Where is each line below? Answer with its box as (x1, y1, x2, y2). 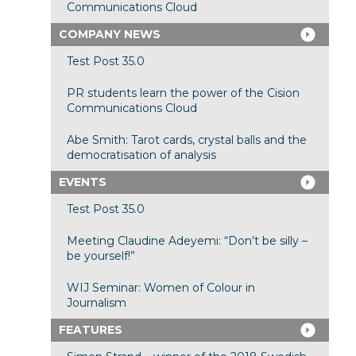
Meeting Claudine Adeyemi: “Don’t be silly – (66, 234, 308, 249)
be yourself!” (66, 249, 135, 264)
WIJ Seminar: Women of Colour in (66, 281, 255, 296)
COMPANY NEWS (58, 27, 161, 42)
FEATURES (58, 323, 122, 338)
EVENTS (58, 175, 106, 190)
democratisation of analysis (66, 148, 216, 163)
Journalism (66, 296, 126, 311)
